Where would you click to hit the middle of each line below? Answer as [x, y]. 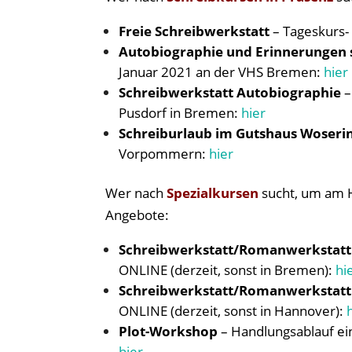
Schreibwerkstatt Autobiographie [230, 93]
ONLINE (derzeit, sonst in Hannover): [233, 311]
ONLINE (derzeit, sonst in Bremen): [227, 270]
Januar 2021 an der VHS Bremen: [222, 72]
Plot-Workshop [169, 332]
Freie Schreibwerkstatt [194, 31]
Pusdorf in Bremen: [180, 113]
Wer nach [136, 193]
